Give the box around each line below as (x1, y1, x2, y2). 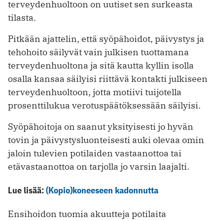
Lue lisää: (8, 184, 46, 196)
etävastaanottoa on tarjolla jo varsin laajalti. (8, 160, 189, 172)
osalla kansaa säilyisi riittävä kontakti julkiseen (8, 73, 208, 84)
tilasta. (8, 11, 36, 23)
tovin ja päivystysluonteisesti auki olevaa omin (8, 134, 204, 146)
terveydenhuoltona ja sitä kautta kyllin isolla (8, 59, 194, 71)
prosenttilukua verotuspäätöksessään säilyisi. (8, 99, 201, 111)
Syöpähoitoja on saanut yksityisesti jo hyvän (8, 120, 193, 132)
